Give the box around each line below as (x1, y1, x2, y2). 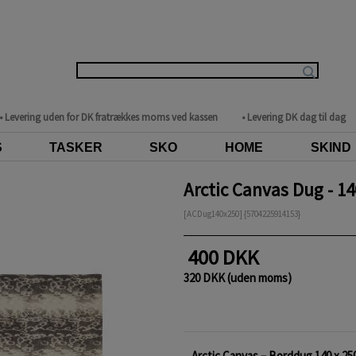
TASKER (49, 141, 103, 154)
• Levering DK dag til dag (241, 110, 346, 124)
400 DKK (183, 244, 267, 270)
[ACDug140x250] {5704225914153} (183, 208, 300, 219)
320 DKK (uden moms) (183, 270, 292, 285)
